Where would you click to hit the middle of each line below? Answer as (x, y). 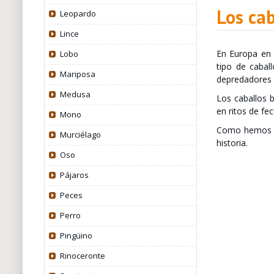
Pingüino (76, 235)
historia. (232, 143)
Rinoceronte (82, 256)
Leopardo (78, 13)
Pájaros (74, 175)
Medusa (75, 94)
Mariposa (77, 74)
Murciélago (80, 135)
